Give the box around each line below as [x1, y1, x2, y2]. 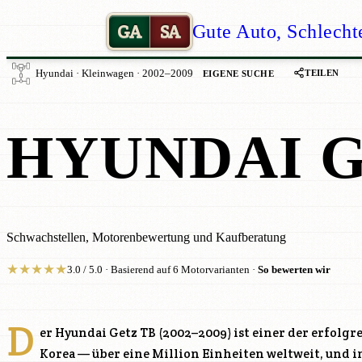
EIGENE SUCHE [203, 68, 275, 78]
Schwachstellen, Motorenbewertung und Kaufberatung [6, 229, 286, 244]
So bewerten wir [258, 264, 330, 276]
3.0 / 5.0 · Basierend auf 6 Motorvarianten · [67, 264, 258, 276]
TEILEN [305, 67, 339, 78]
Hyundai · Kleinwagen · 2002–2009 [36, 68, 193, 79]
